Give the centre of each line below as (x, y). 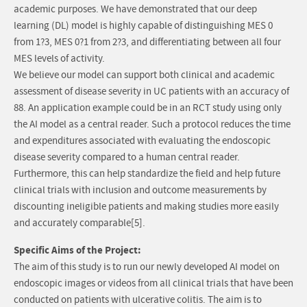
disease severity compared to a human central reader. (127, 158)
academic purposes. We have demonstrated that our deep (135, 10)
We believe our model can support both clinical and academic (144, 75)
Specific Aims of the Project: (77, 250)
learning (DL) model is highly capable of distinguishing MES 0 (143, 26)
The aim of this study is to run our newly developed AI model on (147, 267)
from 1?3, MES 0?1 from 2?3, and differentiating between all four (147, 42)
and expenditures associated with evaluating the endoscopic (142, 141)
